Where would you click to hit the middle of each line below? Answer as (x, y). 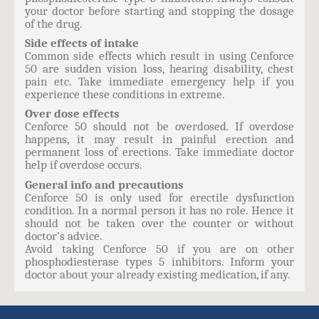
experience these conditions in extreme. (125, 94)
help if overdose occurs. (84, 165)
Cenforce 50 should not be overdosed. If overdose (159, 126)
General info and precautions (104, 185)
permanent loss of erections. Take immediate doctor (159, 152)
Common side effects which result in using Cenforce (159, 56)
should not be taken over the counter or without (159, 223)
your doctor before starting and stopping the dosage (159, 11)
